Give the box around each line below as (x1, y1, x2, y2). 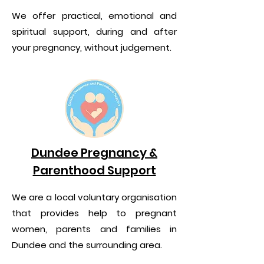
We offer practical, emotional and (12, 9, 177, 22)
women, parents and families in (12, 223, 177, 235)
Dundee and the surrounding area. (12, 239, 162, 251)
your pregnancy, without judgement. (12, 41, 171, 54)
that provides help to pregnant (12, 207, 177, 219)
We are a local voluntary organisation (12, 191, 177, 203)
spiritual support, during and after (12, 25, 177, 38)
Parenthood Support (32, 162, 156, 179)
